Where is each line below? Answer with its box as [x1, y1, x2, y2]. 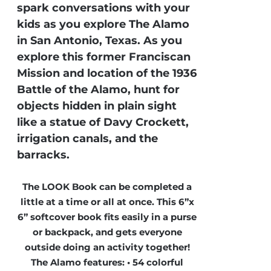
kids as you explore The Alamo [17, 18, 190, 31]
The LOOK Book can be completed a [22, 180, 192, 192]
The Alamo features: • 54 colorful [31, 256, 184, 268]
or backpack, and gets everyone [32, 226, 182, 238]
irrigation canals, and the [17, 132, 158, 145]
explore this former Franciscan [17, 50, 191, 64]
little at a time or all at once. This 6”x [20, 195, 194, 207]
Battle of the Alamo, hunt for [17, 83, 180, 96]
